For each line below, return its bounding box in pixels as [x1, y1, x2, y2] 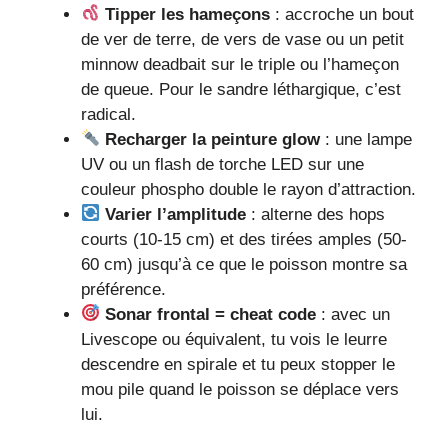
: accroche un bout [270, 4, 415, 24]
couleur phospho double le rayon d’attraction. [81, 179, 416, 199]
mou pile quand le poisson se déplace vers [81, 379, 399, 399]
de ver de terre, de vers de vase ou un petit [81, 29, 404, 49]
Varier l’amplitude [105, 204, 247, 224]
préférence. [81, 279, 166, 299]
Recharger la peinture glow [105, 129, 321, 149]
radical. [81, 104, 136, 124]
